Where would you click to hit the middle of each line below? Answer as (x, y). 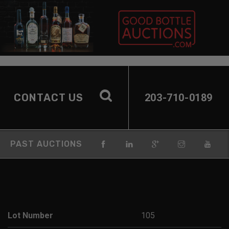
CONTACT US (48, 97)
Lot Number (30, 215)
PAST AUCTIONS (46, 144)
